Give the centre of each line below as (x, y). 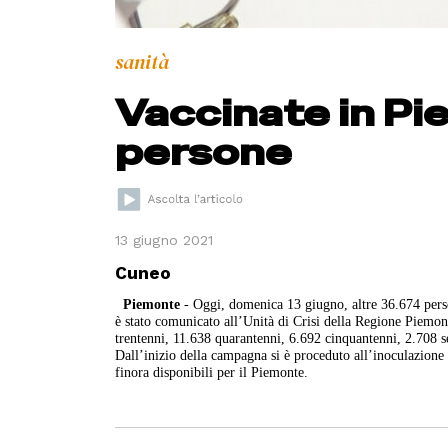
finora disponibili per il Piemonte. (212, 372)
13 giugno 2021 (164, 240)
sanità (142, 61)
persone (204, 152)
